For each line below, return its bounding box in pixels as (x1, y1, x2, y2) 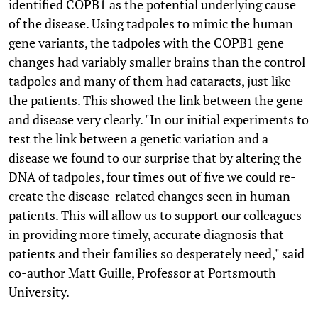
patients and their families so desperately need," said (9, 244, 305, 262)
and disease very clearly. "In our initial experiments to (9, 110, 309, 128)
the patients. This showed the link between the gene (9, 91, 303, 109)
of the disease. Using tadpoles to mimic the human (9, 14, 293, 32)
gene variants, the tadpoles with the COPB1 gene (9, 33, 284, 51)
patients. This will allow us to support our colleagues (9, 206, 302, 224)
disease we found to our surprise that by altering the (9, 148, 302, 166)
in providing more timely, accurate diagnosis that (9, 225, 284, 243)
